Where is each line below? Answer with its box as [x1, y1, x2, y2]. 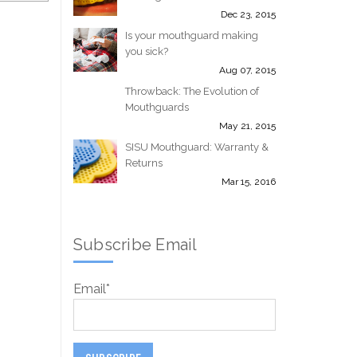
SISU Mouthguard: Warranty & [125, 141, 269, 153]
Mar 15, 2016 [221, 176, 276, 187]
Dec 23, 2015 [220, 9, 276, 20]
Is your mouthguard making [125, 29, 259, 41]
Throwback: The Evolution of [125, 85, 260, 97]
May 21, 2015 [218, 120, 276, 131]
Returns [125, 157, 163, 169]
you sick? [125, 45, 169, 57]
